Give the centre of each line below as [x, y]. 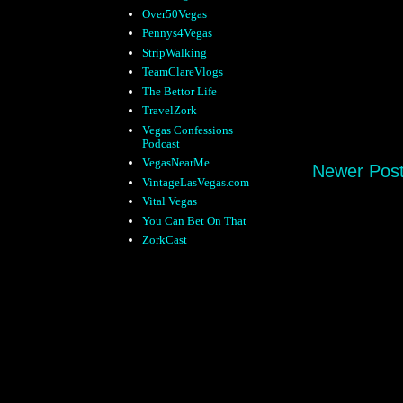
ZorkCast [165, 240]
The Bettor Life [180, 91]
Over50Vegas [175, 13]
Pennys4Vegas [178, 33]
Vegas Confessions [188, 130]
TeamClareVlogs [183, 72]
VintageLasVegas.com [196, 182]
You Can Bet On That [195, 220]
